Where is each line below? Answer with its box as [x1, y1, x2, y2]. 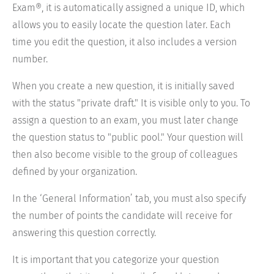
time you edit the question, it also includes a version [12, 36, 237, 48]
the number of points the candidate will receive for [12, 210, 232, 222]
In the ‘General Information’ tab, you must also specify [12, 193, 246, 205]
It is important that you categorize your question [12, 254, 219, 266]
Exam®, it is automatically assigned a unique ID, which [12, 2, 245, 14]
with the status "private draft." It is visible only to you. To [12, 97, 250, 109]
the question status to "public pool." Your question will [12, 131, 243, 144]
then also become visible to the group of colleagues [12, 149, 237, 161]
